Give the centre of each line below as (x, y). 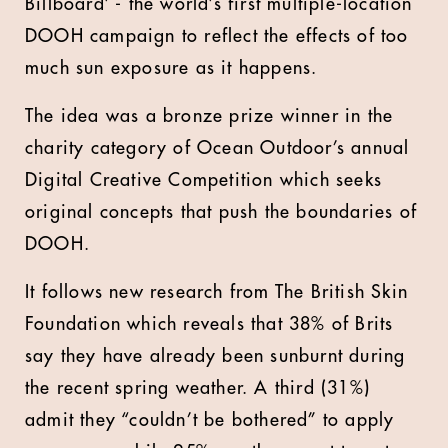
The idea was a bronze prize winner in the (209, 116)
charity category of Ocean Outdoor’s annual (217, 148)
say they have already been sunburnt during (215, 356)
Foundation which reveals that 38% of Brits (209, 324)
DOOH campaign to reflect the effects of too (217, 36)
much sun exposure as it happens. (171, 68)
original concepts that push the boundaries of (221, 212)
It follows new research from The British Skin (217, 292)
